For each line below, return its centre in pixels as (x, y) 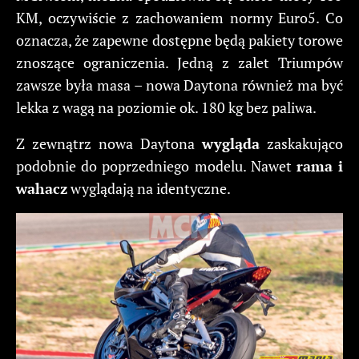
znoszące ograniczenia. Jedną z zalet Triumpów (179, 62)
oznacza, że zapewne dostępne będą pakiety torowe (179, 40)
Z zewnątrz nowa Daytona (109, 143)
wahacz (42, 188)
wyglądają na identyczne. (149, 188)
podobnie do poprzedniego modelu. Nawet (156, 165)
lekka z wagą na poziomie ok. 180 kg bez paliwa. (166, 107)
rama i (320, 165)
